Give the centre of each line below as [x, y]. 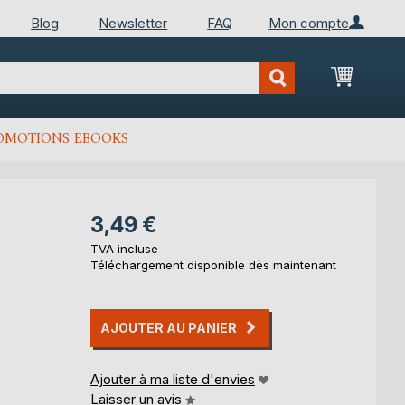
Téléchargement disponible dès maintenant [213, 265]
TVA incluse [124, 249]
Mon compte [309, 23]
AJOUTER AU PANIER [169, 328]
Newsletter [133, 23]
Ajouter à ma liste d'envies [173, 379]
